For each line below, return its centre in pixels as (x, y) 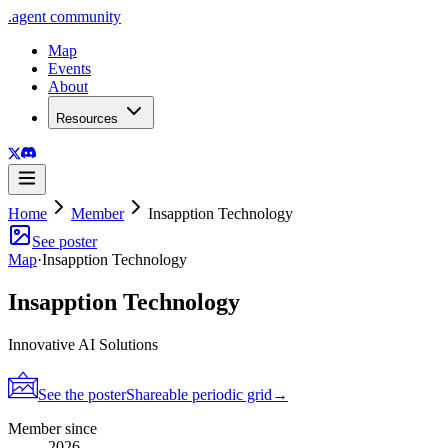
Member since (52, 428)
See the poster (82, 394)
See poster (64, 241)
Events (69, 68)
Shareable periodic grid (199, 394)
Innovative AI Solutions (83, 344)
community (83, 16)
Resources (87, 118)
